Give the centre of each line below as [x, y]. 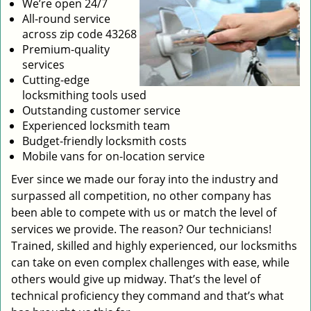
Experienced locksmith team [96, 126]
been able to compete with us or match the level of [144, 212]
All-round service [66, 19]
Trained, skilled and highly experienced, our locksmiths [154, 246]
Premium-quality [66, 49]
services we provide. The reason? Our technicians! [141, 229]
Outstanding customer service [101, 110]
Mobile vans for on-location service [114, 156]
